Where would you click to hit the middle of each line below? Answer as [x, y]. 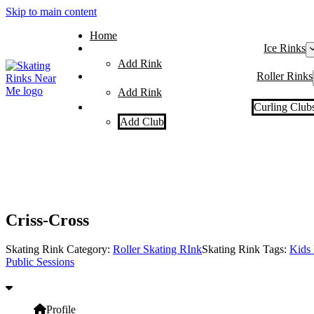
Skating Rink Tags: [246, 250]
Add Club [142, 121]
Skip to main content [51, 12]
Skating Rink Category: [59, 250]
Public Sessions [40, 262]
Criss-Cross [47, 220]
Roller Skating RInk [157, 250]
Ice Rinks [285, 48]
